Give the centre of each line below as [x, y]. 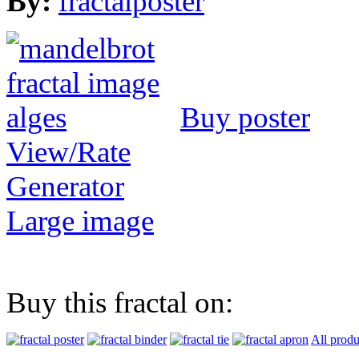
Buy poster [245, 117]
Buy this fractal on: [120, 302]
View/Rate [69, 151]
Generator [65, 186]
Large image [80, 220]
